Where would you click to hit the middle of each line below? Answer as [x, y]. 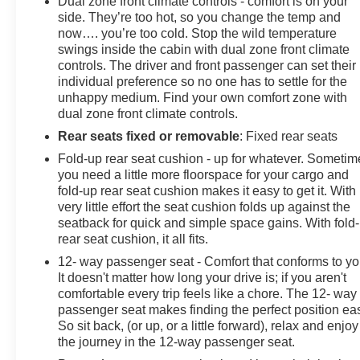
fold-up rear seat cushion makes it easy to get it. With [207, 190]
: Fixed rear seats [289, 136]
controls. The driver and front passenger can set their [207, 65]
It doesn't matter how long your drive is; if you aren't [202, 277]
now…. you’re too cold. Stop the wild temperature [198, 33]
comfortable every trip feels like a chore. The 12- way [208, 293]
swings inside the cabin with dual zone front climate [204, 49]
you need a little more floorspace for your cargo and [204, 174]
